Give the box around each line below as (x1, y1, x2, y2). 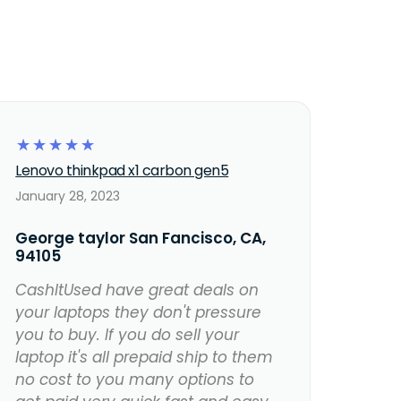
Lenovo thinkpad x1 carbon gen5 (15, 160, 229, 182)
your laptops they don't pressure (15, 302, 262, 324)
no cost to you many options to (15, 369, 255, 391)
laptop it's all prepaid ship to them (15, 346, 274, 369)
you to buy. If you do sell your (15, 324, 240, 346)
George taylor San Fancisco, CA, (15, 227, 267, 250)
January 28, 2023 (15, 187, 121, 206)
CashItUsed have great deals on (15, 279, 260, 302)
